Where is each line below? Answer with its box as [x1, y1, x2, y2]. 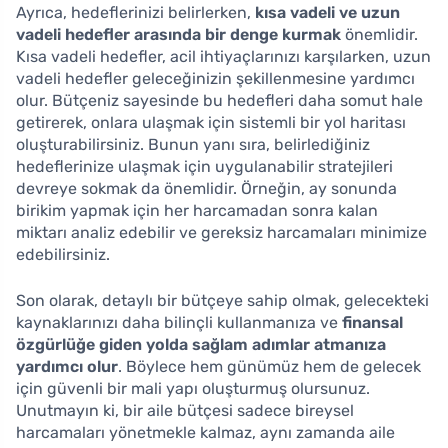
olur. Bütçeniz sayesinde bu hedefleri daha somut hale [16, 90, 423, 110]
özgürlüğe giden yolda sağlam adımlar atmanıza [16, 334, 386, 354]
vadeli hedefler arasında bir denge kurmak [16, 24, 341, 44]
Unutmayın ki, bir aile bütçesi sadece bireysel [16, 400, 354, 420]
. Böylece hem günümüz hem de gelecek [118, 356, 421, 376]
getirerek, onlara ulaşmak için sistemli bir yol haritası [16, 112, 406, 132]
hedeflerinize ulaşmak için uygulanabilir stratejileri [16, 156, 393, 176]
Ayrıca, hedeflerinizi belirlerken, [16, 2, 255, 22]
